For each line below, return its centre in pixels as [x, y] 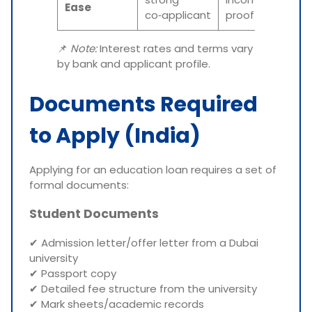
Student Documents [94, 214]
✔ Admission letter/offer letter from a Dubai [144, 242]
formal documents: [79, 185]
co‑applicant [178, 15]
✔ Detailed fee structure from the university [143, 288]
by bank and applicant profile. [134, 63]
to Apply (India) [115, 135]
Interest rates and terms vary [175, 48]
